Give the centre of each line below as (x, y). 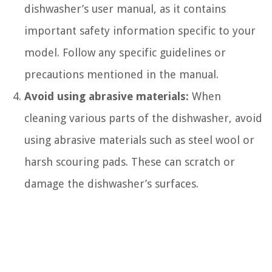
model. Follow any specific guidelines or (125, 53)
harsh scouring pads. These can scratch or (130, 162)
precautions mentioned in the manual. (121, 75)
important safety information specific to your (140, 31)
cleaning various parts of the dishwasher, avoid (143, 118)
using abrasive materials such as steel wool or (139, 140)
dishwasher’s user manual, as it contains (125, 9)
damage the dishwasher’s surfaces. (111, 184)
